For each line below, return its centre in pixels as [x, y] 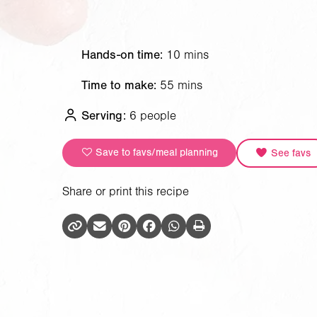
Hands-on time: [122, 54]
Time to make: [119, 86]
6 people [153, 116]
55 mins [181, 86]
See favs [289, 153]
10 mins [188, 54]
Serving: [104, 116]
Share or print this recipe [126, 191]
